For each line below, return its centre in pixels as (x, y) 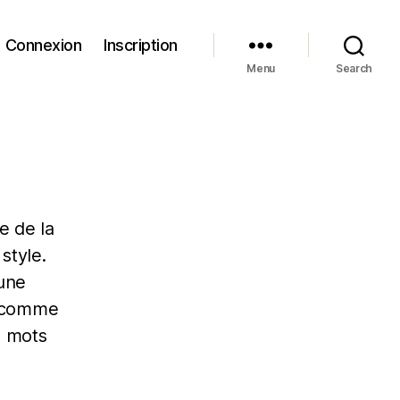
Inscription (141, 45)
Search (354, 68)
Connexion (43, 45)
